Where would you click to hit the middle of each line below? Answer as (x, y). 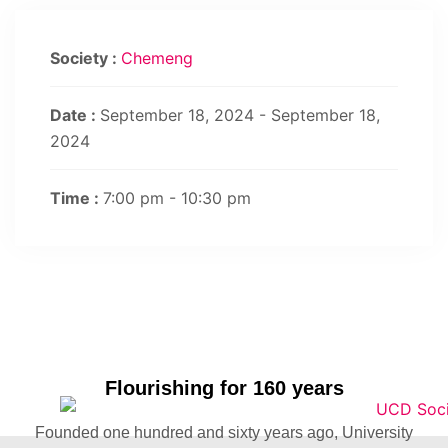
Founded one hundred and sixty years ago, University (224, 432)
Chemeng (157, 58)
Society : (85, 58)
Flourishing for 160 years (224, 388)
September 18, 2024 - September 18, (240, 115)
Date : (75, 115)
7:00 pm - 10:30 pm (177, 198)
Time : (76, 198)
